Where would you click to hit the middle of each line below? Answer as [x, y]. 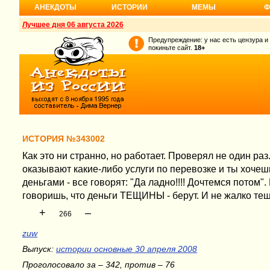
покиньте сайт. [170, 48]
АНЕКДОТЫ [55, 7]
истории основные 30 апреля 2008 [127, 249]
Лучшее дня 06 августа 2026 [73, 25]
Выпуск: [39, 249]
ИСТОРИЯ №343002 [64, 139]
